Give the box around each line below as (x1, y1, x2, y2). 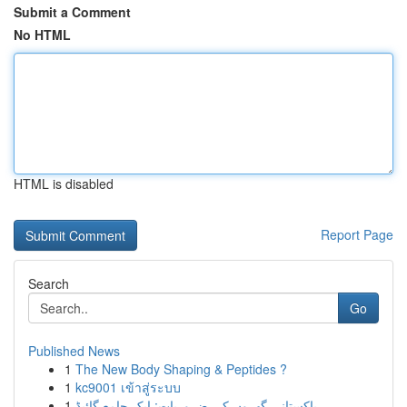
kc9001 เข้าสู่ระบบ (75, 378, 181, 396)
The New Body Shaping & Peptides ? (75, 360, 287, 378)
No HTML (14, 25, 71, 44)
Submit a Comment (14, 3, 131, 21)
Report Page (321, 225, 393, 243)
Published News (28, 342, 120, 360)
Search (28, 274, 69, 293)
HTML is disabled (14, 174, 114, 193)
